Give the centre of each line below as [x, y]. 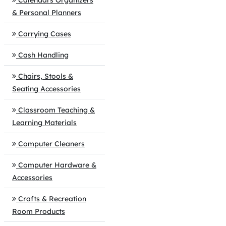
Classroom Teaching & [56, 110]
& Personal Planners [47, 13]
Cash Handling [43, 55]
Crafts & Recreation [52, 199]
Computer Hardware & [57, 165]
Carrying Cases [45, 34]
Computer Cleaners [51, 144]
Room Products [39, 211]
